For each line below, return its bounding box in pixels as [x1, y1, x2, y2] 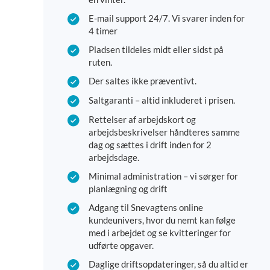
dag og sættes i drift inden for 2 [89, 139, 212, 151]
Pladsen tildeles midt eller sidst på [89, 44, 224, 55]
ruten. [89, 57, 112, 68]
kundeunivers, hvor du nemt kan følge [89, 215, 236, 226]
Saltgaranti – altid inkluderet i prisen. [89, 95, 235, 106]
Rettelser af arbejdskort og [89, 114, 196, 125]
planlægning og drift [89, 183, 168, 195]
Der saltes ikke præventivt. [89, 75, 196, 87]
